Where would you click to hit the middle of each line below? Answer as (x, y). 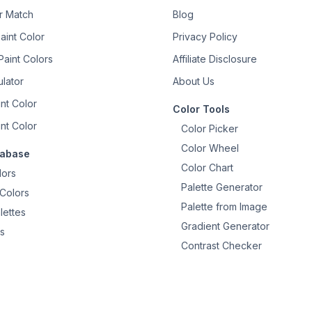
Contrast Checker (221, 245)
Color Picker (210, 128)
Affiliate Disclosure (215, 59)
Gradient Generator (225, 226)
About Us (194, 81)
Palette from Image (224, 206)
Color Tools (201, 109)
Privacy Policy (205, 37)
